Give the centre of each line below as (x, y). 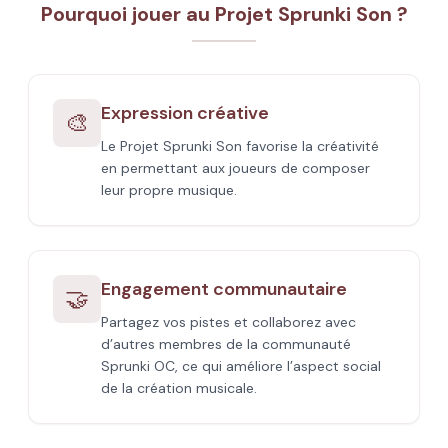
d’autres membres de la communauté (226, 344)
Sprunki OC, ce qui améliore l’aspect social (241, 366)
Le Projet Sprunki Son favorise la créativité (240, 146)
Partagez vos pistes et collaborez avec (228, 322)
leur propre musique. (169, 190)
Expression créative (185, 113)
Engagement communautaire (224, 289)
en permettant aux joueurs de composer (235, 168)
